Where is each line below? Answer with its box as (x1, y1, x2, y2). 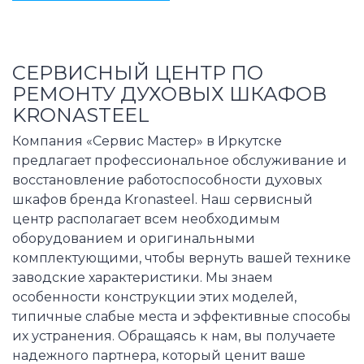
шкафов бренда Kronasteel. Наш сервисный (12, 192, 313, 208)
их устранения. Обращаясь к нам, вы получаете (12, 328, 336, 344)
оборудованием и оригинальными (12, 231, 255, 247)
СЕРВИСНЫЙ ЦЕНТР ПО (12, 61, 263, 85)
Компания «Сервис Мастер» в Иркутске (12, 133, 282, 149)
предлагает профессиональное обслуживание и (12, 153, 347, 169)
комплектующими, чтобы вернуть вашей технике (12, 250, 351, 266)
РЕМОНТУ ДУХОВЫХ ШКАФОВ (12, 82, 327, 106)
